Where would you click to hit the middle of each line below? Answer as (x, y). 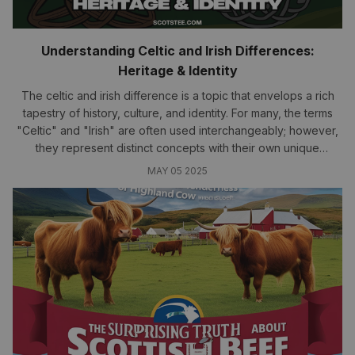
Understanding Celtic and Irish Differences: (177, 51)
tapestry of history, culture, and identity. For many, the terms (177, 113)
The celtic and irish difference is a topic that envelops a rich (177, 95)
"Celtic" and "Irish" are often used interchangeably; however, (177, 130)
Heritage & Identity (177, 71)
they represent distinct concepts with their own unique (177, 148)
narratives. (177, 165)
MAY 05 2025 (177, 171)
